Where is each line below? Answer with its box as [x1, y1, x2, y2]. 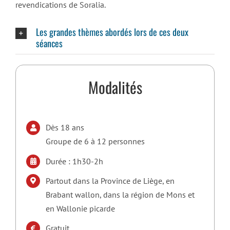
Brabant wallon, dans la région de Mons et [46, 189, 195, 200]
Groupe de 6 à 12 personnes [46, 136, 145, 147]
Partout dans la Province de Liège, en [46, 175, 175, 186]
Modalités [88, 75, 142, 99]
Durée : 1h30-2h [46, 156, 104, 166]
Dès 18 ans [46, 122, 85, 133]
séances [35, 36, 63, 50]
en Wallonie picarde [46, 203, 116, 214]
